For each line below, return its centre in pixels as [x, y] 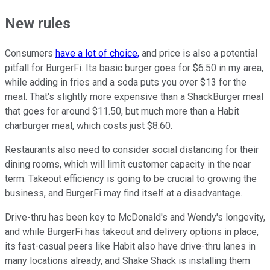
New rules [39, 24]
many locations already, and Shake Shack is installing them [127, 261]
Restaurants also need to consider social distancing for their [132, 150]
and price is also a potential [198, 54]
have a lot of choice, [97, 54]
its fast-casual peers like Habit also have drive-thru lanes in [130, 246]
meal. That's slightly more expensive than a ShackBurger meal [134, 97]
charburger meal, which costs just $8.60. [89, 126]
